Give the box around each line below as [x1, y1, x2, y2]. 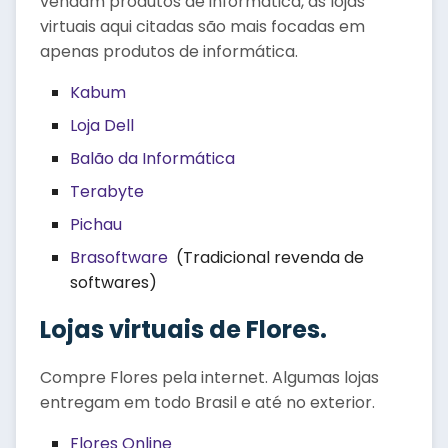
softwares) [70, 271, 157, 294]
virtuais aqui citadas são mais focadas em [40, 15, 365, 38]
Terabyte [70, 180, 144, 203]
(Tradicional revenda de [168, 246, 364, 269]
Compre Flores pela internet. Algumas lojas [40, 366, 379, 389]
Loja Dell [70, 114, 134, 137]
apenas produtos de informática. [40, 40, 298, 63]
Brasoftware [70, 246, 168, 269]
